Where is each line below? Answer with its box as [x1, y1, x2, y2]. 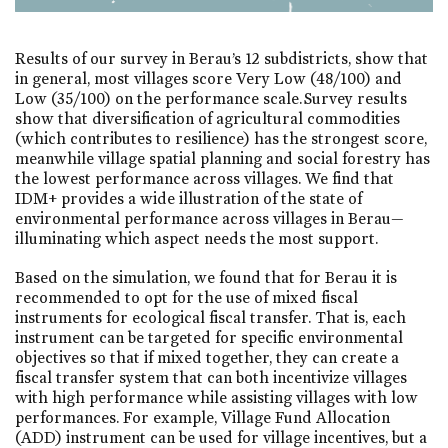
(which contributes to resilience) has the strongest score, [15, 129, 427, 149]
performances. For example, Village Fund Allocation [15, 408, 390, 428]
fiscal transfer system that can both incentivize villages [15, 368, 407, 388]
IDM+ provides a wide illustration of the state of [15, 189, 362, 209]
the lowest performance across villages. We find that [15, 169, 394, 189]
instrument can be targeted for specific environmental [15, 328, 403, 348]
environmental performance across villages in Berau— [15, 209, 404, 229]
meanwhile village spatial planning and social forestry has [15, 149, 430, 169]
